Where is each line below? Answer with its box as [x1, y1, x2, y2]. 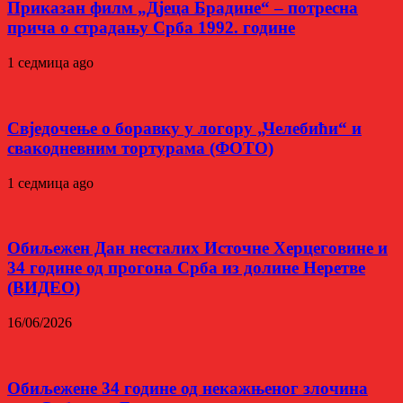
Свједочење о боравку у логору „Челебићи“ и [7, 118, 362, 138]
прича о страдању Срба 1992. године [7, 18, 295, 38]
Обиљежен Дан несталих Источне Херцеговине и [7, 238, 388, 258]
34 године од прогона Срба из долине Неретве [7, 258, 365, 278]
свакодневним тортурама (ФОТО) [7, 138, 273, 157]
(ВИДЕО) [7, 278, 80, 298]
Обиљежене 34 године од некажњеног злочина [7, 378, 368, 398]
